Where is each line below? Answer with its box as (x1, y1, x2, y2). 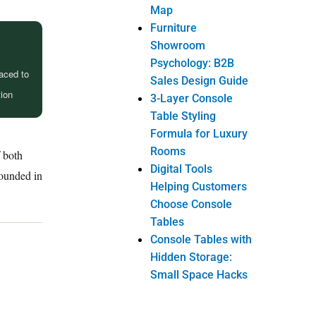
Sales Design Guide (150, 73, 249, 87)
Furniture (150, 20, 197, 35)
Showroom (150, 38, 206, 52)
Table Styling (150, 109, 217, 123)
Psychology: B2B (150, 56, 235, 70)
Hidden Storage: (150, 250, 233, 264)
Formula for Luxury (150, 126, 248, 140)
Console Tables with (150, 232, 253, 246)
